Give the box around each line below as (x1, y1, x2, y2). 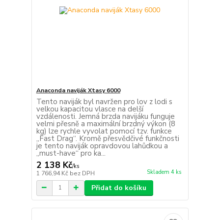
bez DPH (69, 169, 95, 177)
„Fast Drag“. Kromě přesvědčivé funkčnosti (36, 133, 179, 143)
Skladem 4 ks (146, 168, 182, 176)
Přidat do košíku (91, 183, 146, 192)
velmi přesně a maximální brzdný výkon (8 (36, 118, 175, 129)
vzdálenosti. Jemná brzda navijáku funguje (36, 111, 175, 121)
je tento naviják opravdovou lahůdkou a (36, 140, 168, 151)
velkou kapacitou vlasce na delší (36, 104, 143, 114)
